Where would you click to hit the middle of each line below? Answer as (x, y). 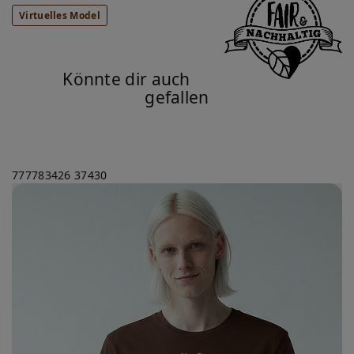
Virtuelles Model (60, 15)
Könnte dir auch (126, 79)
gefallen (177, 97)
